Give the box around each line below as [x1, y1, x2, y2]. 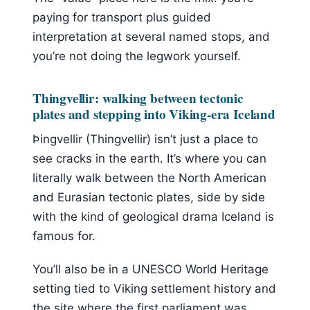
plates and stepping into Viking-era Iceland [33, 104, 275, 125]
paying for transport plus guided [33, 10, 211, 24]
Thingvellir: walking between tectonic [33, 89, 244, 109]
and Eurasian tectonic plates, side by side [33, 190, 265, 204]
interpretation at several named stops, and [33, 29, 270, 44]
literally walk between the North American [33, 170, 266, 185]
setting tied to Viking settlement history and [33, 282, 276, 296]
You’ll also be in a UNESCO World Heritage [33, 262, 268, 277]
